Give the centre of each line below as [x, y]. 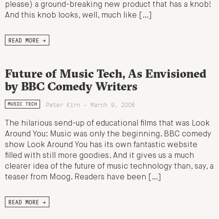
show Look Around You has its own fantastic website [101, 145]
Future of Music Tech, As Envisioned [106, 73]
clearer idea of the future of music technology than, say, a [109, 166]
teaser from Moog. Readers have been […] [83, 177]
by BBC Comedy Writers [71, 86]
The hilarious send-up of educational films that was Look [107, 123]
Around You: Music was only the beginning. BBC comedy [108, 134]
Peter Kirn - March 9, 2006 [91, 104]
